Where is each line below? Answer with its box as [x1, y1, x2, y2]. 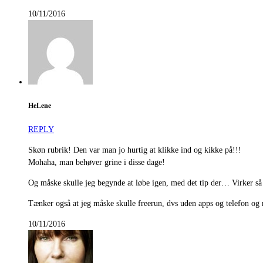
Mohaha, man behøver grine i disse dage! [28, 158, 165, 167]
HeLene [28, 102, 51, 110]
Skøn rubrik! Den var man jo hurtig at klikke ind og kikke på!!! [28, 146, 241, 155]
